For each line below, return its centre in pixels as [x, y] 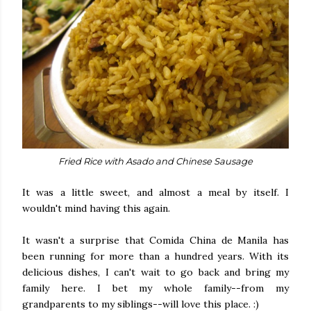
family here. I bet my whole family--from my [155, 288]
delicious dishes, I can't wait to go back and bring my [155, 272]
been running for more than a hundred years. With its [155, 256]
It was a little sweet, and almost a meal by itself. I [155, 192]
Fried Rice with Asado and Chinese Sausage [155, 161]
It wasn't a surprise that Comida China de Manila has [155, 240]
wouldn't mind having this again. [96, 208]
